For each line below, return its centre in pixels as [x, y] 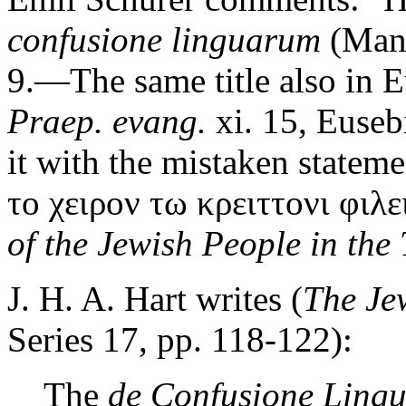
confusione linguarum [164, 39]
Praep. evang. [111, 121]
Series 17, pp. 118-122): [180, 339]
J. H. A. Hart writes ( [155, 299]
